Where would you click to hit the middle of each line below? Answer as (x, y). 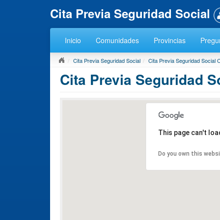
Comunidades (117, 40)
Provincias (170, 40)
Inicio (73, 40)
